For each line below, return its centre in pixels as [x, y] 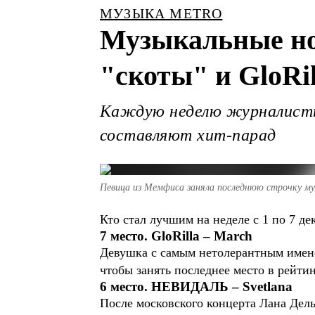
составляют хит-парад [188, 135]
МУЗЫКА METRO [161, 13]
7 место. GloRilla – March [176, 236]
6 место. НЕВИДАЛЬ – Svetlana [196, 287]
